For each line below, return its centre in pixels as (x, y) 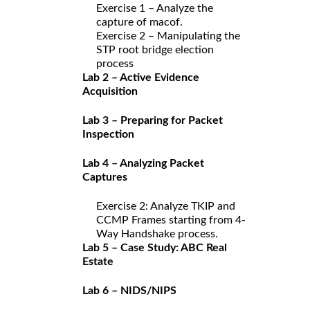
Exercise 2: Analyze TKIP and (166, 206)
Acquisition (110, 91)
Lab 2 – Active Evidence (141, 77)
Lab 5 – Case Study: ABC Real (155, 247)
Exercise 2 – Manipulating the (168, 36)
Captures (105, 177)
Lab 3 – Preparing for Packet (153, 120)
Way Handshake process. (157, 234)
